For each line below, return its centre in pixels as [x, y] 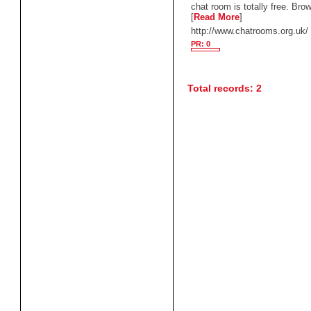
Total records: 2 [225, 88]
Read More [217, 17]
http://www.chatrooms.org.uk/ [250, 31]
